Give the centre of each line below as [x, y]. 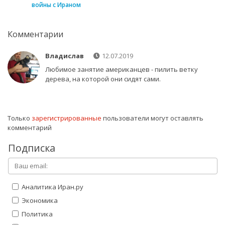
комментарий [30, 127]
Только [20, 118]
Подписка [32, 148]
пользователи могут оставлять [152, 118]
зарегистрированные [67, 118]
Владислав [64, 55]
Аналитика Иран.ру [52, 187]
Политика [36, 214]
